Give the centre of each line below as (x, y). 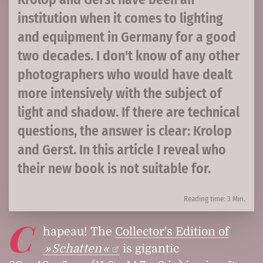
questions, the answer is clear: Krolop (125, 131)
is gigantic (149, 249)
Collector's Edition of (172, 232)
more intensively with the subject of (120, 94)
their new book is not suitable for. (114, 169)
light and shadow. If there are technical (129, 112)
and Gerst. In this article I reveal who (122, 150)
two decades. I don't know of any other (129, 56)
